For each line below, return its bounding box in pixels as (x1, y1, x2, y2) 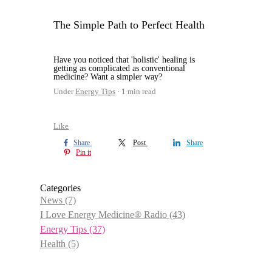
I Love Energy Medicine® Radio (40, 209, 169, 220)
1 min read (121, 87, 156, 97)
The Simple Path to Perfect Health (53, 19, 205, 32)
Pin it (76, 148, 91, 157)
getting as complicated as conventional (53, 64, 185, 73)
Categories (40, 183, 81, 194)
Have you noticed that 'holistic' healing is (53, 55, 195, 65)
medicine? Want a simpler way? (53, 72, 162, 82)
